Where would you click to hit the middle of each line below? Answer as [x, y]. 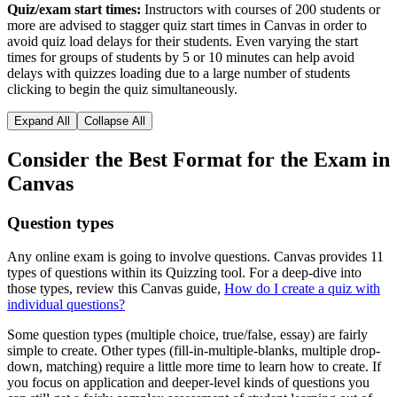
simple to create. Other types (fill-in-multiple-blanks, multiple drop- [194, 351]
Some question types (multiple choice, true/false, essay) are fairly [187, 335]
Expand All [42, 121]
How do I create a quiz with [302, 289]
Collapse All [115, 121]
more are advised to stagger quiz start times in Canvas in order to [187, 25]
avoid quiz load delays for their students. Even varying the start [183, 41]
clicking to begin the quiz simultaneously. [122, 89]
